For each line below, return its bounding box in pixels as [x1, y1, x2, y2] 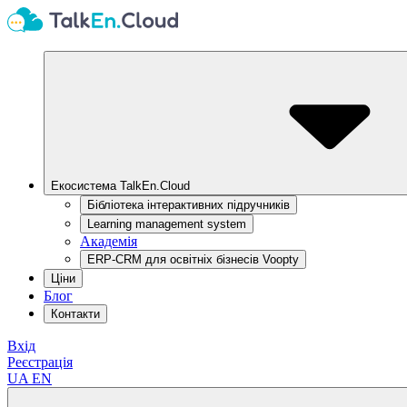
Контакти [51, 307, 100, 321]
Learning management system [87, 217, 246, 231]
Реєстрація [7, 354, 73, 370]
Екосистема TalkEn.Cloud [51, 179, 190, 193]
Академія [80, 233, 137, 249]
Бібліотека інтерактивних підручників [87, 198, 290, 212]
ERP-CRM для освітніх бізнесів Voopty [87, 253, 299, 266]
